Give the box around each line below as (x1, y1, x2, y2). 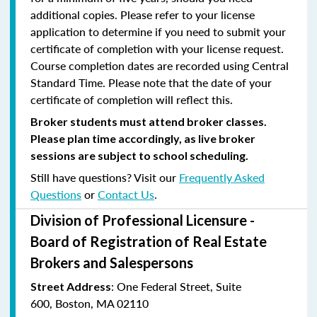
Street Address (30, 279, 111, 293)
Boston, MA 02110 (55, 294, 149, 311)
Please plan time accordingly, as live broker (30, 131, 255, 145)
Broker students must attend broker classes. (30, 114, 267, 128)
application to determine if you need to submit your (30, 23, 286, 40)
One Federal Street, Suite (117, 277, 241, 294)
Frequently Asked (179, 168, 265, 185)
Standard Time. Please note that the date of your (30, 74, 272, 91)
